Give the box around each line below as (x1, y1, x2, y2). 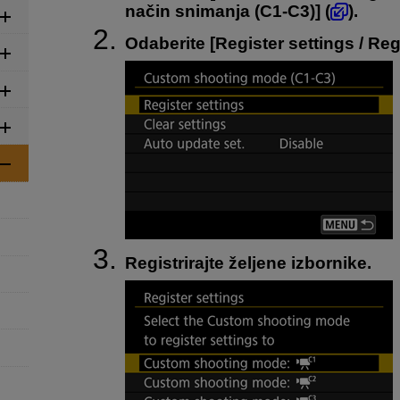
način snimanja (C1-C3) (125, 2, 315, 21)
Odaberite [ (125, 33, 215, 53)
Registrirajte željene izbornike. (125, 253, 371, 272)
